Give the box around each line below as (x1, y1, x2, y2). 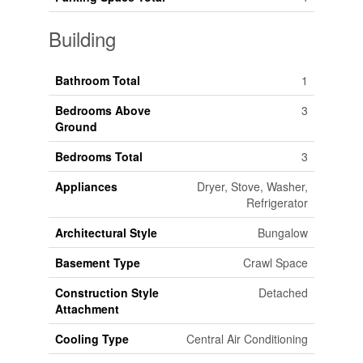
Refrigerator (246, 194, 308, 211)
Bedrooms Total (54, 148, 143, 165)
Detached (258, 284, 308, 301)
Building (48, 24, 116, 53)
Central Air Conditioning (186, 331, 308, 348)
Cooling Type (54, 331, 129, 348)
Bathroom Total (54, 72, 140, 89)
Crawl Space (242, 254, 308, 271)
